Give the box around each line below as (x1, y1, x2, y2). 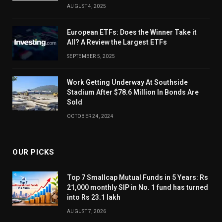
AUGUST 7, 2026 (67, 208, 107, 214)
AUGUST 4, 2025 (67, 3, 107, 9)
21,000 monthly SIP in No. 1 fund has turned (67, 183, 208, 191)
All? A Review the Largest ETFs (67, 38, 167, 46)
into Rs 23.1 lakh (67, 193, 120, 201)
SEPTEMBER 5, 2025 (67, 53, 115, 59)
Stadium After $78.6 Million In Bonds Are (67, 88, 199, 96)
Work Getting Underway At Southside (67, 78, 188, 86)
